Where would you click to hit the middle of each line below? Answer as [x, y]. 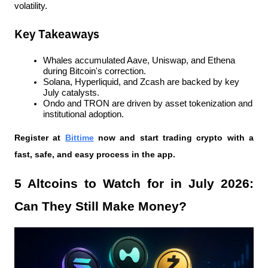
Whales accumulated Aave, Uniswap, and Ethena [139, 60]
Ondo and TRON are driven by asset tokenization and [148, 103]
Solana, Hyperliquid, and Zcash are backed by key [141, 82]
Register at [38, 138]
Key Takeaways [57, 35]
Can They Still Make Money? [100, 206]
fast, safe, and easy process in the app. [95, 154]
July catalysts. [71, 93]
